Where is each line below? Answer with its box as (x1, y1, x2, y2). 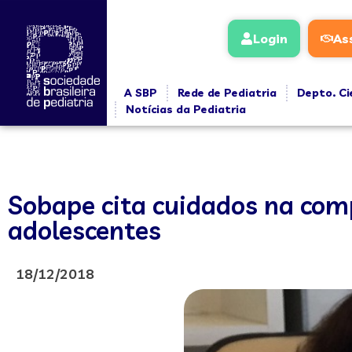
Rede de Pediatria (177, 86, 277, 100)
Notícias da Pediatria (125, 102, 246, 116)
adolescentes (8, 214, 161, 246)
